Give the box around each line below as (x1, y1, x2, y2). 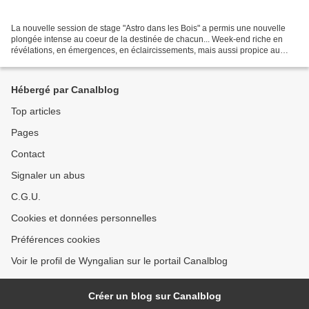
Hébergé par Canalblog (11, 84, 119, 96)
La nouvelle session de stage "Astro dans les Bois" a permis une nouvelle (11, 23, 286, 34)
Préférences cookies (11, 234, 100, 246)
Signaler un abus (11, 170, 85, 181)
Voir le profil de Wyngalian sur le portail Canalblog (11, 255, 228, 267)
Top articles (11, 106, 61, 117)
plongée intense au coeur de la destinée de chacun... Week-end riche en (11, 34, 283, 45)
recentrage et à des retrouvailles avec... (11, 57, 158, 67)
